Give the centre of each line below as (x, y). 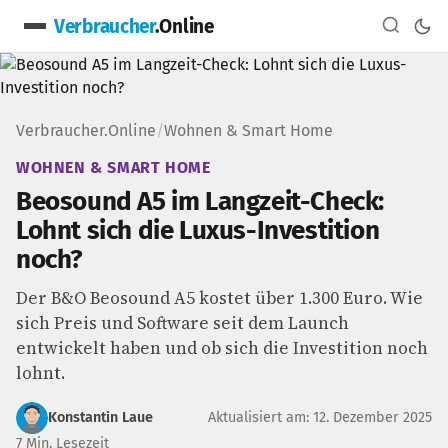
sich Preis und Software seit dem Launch (182, 323)
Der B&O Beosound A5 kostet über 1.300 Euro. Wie (219, 298)
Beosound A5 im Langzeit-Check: (200, 201)
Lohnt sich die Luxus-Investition (198, 230)
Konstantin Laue (100, 417)
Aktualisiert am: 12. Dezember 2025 (320, 417)
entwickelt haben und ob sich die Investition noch (222, 348)
